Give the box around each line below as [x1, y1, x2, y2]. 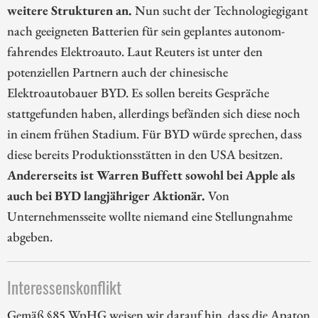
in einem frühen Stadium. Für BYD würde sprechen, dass [7, 125, 302, 143]
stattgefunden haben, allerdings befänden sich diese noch [7, 104, 300, 122]
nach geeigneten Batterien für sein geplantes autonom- [7, 22, 285, 40]
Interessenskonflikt [7, 275, 121, 300]
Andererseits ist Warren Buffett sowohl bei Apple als [7, 166, 295, 184]
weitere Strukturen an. [7, 1, 135, 19]
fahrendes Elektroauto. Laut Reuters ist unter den [7, 43, 263, 60]
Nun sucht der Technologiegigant [135, 1, 308, 19]
